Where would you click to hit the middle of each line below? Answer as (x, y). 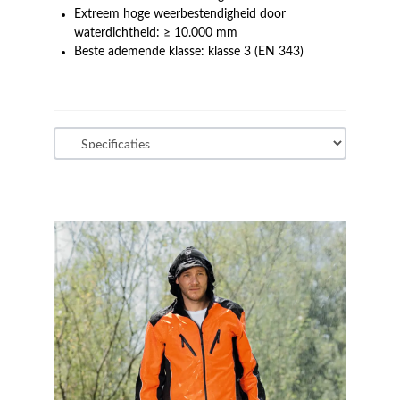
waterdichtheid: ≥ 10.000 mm (156, 33)
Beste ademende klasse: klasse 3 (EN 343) (189, 52)
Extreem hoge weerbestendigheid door (180, 14)
